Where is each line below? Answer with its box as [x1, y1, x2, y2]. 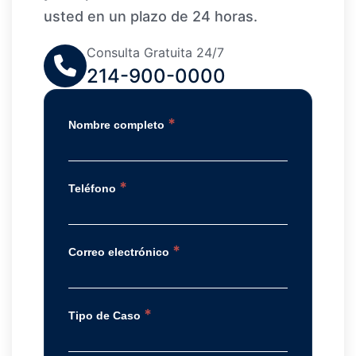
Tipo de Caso [68, 309, 144, 323]
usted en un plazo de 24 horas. [44, 8, 257, 25]
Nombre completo [68, 118, 168, 132]
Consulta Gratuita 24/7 [87, 44, 224, 61]
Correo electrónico [68, 246, 172, 259]
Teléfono [68, 182, 119, 195]
